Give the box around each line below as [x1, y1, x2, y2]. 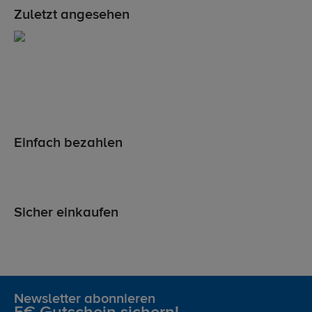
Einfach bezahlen [14, 136, 123, 151]
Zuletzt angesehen [14, 8, 130, 23]
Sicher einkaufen [14, 205, 118, 221]
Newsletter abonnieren [14, 292, 155, 307]
